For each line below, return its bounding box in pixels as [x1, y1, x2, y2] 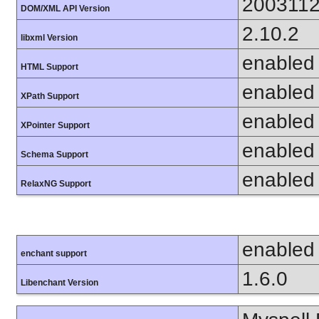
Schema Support [21, 149, 88, 159]
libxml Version [21, 32, 78, 43]
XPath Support [21, 90, 79, 101]
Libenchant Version [21, 278, 98, 288]
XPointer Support [21, 120, 90, 130]
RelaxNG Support [21, 178, 91, 189]
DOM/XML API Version [21, 3, 110, 14]
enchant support [21, 249, 87, 259]
